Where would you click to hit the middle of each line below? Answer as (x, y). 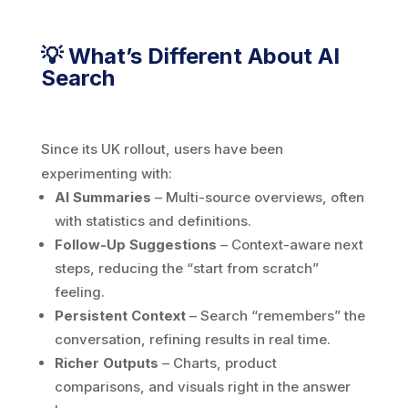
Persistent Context (120, 315)
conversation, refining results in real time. (192, 339)
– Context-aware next (290, 244)
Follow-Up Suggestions (135, 244)
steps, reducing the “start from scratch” (186, 268)
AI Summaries (102, 197)
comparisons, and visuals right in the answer (202, 386)
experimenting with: (106, 173)
